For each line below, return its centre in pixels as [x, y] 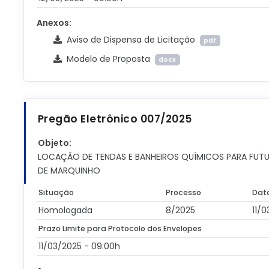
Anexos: [54, 23]
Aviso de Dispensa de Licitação [131, 40]
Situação [56, 192]
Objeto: [54, 143]
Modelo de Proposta [108, 59]
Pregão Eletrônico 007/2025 [115, 119]
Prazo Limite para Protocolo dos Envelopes [120, 228]
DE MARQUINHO [69, 171]
